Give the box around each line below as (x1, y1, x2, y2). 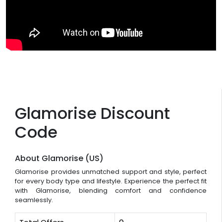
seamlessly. (15, 195, 53, 205)
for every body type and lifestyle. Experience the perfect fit (15, 176, 207, 186)
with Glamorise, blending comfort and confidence (15, 185, 207, 195)
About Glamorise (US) (15, 152, 104, 164)
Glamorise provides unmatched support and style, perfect (15, 166, 207, 176)
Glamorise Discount (15, 102, 170, 124)
